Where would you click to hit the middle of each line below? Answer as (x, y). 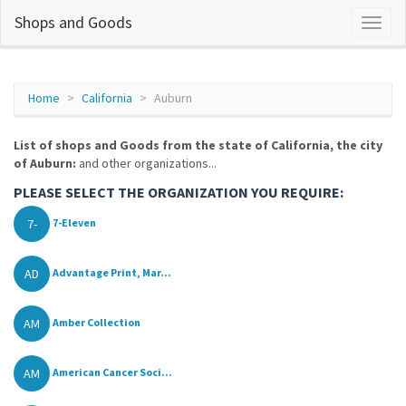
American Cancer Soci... (112, 372)
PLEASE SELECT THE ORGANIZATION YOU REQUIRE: (179, 192)
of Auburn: (45, 163)
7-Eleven (74, 223)
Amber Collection (97, 323)
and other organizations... (146, 163)
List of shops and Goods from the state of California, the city (198, 145)
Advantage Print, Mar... (112, 273)
